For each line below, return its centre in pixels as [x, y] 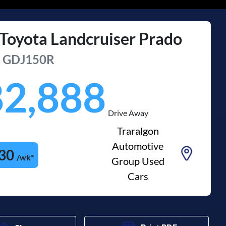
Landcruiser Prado [117, 38]
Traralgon [138, 130]
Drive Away [128, 112]
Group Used [138, 161]
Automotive [138, 146]
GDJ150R [29, 59]
